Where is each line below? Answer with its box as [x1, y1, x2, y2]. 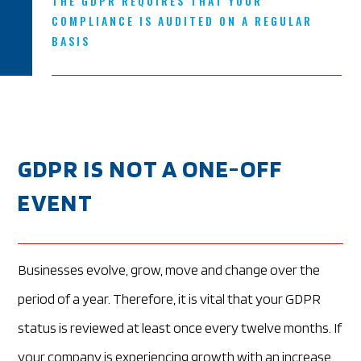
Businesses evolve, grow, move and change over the [18, 260, 321, 278]
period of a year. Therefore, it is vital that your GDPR [18, 289, 322, 307]
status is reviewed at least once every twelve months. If [18, 318, 342, 336]
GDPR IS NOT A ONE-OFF [18, 153, 284, 183]
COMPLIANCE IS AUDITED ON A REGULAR [52, 11, 313, 29]
